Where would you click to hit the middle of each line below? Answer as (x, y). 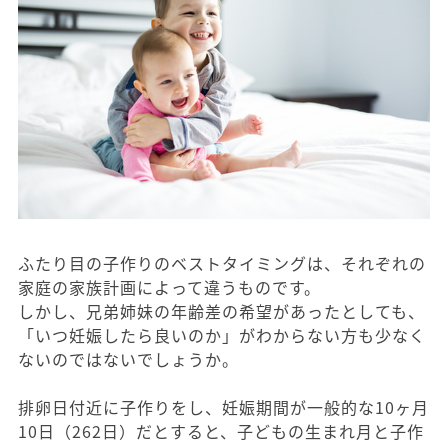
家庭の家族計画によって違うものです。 (169, 287)
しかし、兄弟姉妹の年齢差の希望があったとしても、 (221, 311)
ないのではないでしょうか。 (128, 359)
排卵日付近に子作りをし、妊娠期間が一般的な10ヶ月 (223, 407)
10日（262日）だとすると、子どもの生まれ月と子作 (221, 431)
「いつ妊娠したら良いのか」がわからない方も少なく (222, 335)
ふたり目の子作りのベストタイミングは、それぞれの (222, 263)
